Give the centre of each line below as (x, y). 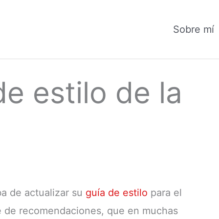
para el (165, 193)
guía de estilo (117, 193)
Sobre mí (194, 29)
